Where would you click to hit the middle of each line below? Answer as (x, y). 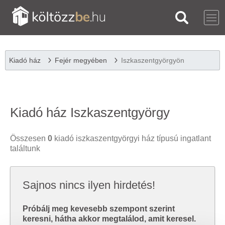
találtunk (25, 148)
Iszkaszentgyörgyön (153, 60)
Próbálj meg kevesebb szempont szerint (99, 209)
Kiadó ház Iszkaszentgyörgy (90, 113)
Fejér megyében (81, 60)
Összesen (29, 138)
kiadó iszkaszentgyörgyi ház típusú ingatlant (132, 138)
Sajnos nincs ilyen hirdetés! (89, 185)
